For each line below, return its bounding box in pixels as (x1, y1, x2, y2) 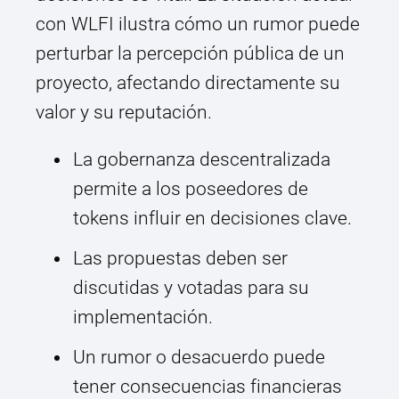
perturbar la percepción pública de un (36, 43, 345, 65)
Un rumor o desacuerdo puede (73, 346, 325, 369)
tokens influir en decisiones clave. (73, 208, 352, 230)
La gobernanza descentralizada (73, 149, 330, 171)
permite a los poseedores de (73, 178, 308, 200)
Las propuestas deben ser (73, 248, 288, 270)
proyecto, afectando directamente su (36, 72, 340, 94)
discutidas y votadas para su (73, 277, 309, 299)
